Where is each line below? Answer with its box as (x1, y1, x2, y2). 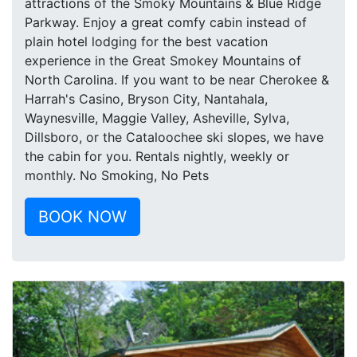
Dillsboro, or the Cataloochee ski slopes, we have (25, 129, 324, 145)
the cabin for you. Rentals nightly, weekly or (25, 148, 289, 164)
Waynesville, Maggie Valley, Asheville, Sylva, (25, 110, 289, 126)
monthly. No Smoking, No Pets (25, 167, 209, 183)
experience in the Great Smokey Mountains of (25, 53, 301, 69)
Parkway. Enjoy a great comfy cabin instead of (25, 14, 307, 30)
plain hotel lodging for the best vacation (25, 33, 268, 49)
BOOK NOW (38, 207, 127, 226)
